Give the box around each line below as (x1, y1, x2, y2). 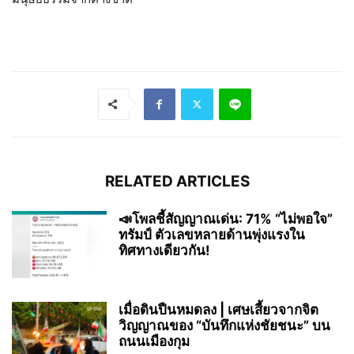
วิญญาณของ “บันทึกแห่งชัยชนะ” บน (119, 317, 330, 333)
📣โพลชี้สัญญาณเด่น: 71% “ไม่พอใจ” (119, 210, 333, 227)
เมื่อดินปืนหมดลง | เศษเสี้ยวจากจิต (119, 301, 318, 318)
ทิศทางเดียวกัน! (119, 242, 210, 258)
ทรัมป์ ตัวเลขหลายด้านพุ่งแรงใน (119, 226, 305, 243)
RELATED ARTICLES (104, 171, 250, 190)
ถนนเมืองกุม (119, 333, 190, 349)
